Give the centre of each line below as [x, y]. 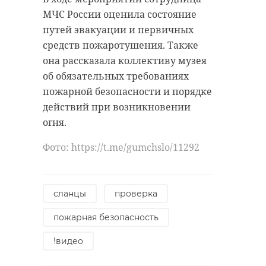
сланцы [70, 194]
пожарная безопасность [106, 218]
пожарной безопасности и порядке [127, 92]
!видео [68, 241]
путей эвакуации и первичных [118, 30]
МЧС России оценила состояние [120, 15]
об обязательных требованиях [116, 76]
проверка [136, 194]
